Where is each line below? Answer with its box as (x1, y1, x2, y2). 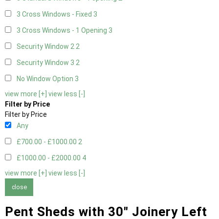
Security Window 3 (17, 59, 76, 67)
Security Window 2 (17, 43, 76, 51)
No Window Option (17, 75, 75, 83)
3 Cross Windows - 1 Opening (17, 26, 109, 35)
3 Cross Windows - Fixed (17, 10, 93, 19)
